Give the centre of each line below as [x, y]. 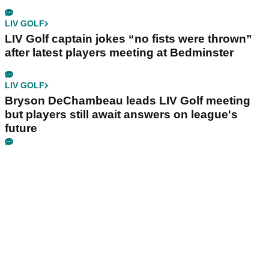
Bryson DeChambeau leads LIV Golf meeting [128, 101]
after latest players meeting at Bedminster [119, 53]
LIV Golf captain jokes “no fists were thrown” [128, 39]
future [21, 128]
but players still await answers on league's [121, 115]
